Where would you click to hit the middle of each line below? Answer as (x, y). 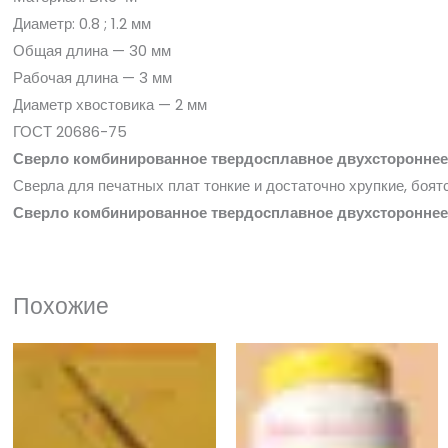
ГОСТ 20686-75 (70, 132)
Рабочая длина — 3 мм (92, 78)
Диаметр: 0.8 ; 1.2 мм (82, 24)
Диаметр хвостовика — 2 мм (110, 105)
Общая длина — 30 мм (92, 51)
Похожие (61, 306)
